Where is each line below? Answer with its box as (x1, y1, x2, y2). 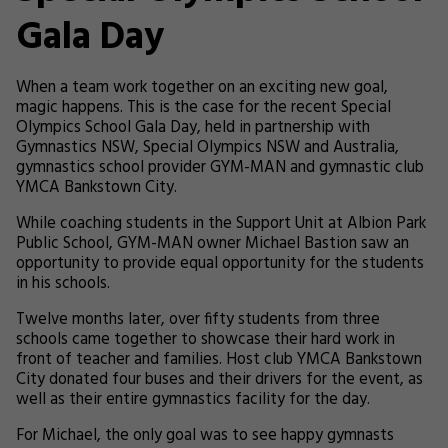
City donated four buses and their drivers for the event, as (16, 367, 423, 393)
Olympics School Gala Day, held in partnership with (16, 115, 370, 141)
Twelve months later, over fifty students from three (16, 307, 380, 333)
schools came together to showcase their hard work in (16, 327, 395, 353)
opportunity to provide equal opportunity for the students (16, 251, 424, 277)
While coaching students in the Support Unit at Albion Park (16, 211, 426, 237)
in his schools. (16, 271, 110, 297)
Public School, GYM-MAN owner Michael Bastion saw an (16, 231, 409, 257)
